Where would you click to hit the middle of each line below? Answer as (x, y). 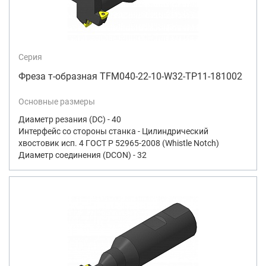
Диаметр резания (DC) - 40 (70, 119)
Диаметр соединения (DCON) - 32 (83, 155)
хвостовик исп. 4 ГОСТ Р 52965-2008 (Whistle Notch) (119, 143)
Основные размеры (57, 101)
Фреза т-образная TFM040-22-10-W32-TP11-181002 (130, 76)
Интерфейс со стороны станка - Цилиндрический (113, 131)
